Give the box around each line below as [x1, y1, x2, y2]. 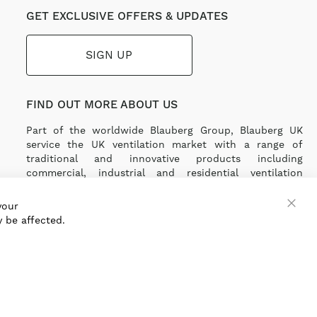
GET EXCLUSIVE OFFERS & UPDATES [25, 9, 228, 23]
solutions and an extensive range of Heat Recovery [25, 181, 303, 192]
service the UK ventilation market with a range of [25, 139, 303, 150]
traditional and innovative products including [25, 153, 303, 164]
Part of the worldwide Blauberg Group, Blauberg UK [25, 125, 303, 136]
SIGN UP [86, 48, 133, 62]
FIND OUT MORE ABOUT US [25, 98, 178, 112]
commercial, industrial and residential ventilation [25, 167, 303, 178]
